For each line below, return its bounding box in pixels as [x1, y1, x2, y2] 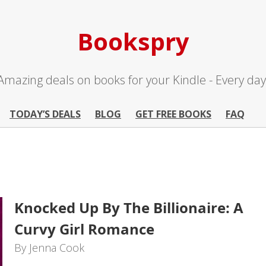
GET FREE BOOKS [135, 107, 211, 121]
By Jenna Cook [14, 240, 84, 255]
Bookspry [77, 25, 189, 58]
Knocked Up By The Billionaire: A [14, 198, 243, 217]
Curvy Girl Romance [14, 219, 154, 239]
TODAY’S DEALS [9, 107, 81, 121]
